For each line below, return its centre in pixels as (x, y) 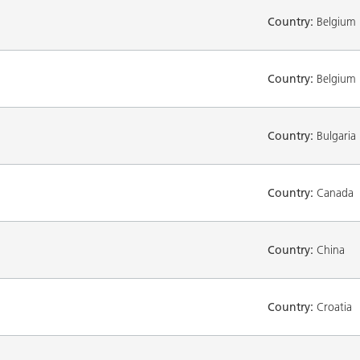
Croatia (333, 307)
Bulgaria (335, 135)
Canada (333, 192)
